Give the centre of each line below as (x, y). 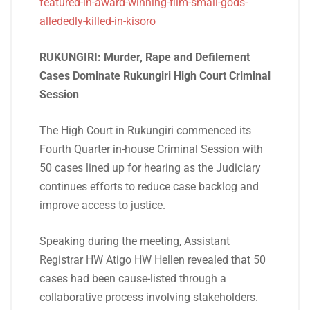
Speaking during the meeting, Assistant (135, 241)
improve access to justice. (102, 205)
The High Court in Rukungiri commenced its (145, 130)
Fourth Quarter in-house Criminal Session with (151, 149)
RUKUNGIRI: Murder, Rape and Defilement (145, 57)
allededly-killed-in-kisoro (98, 21)
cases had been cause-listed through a (133, 279)
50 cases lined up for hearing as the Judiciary (150, 168)
